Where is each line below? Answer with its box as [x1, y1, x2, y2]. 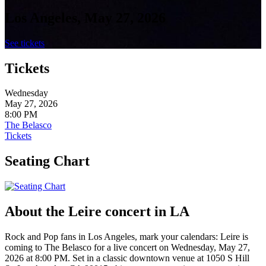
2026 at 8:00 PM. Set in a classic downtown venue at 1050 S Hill [5, 253, 249, 264]
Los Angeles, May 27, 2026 [5, 9, 166, 26]
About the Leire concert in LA [5, 204, 189, 220]
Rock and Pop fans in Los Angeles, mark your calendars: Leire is [5, 232, 248, 242]
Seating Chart [5, 153, 90, 169]
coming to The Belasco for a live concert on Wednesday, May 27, [5, 242, 250, 253]
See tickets [5, 37, 45, 48]
